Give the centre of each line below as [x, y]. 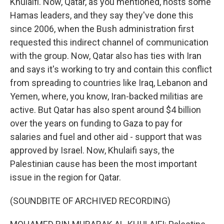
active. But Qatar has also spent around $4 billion [105, 110]
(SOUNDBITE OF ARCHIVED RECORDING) [90, 201]
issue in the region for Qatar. [65, 177]
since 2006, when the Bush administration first [102, 29]
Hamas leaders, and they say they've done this [102, 15]
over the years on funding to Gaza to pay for [96, 123]
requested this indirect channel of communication [109, 42]
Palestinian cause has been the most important [103, 164]
